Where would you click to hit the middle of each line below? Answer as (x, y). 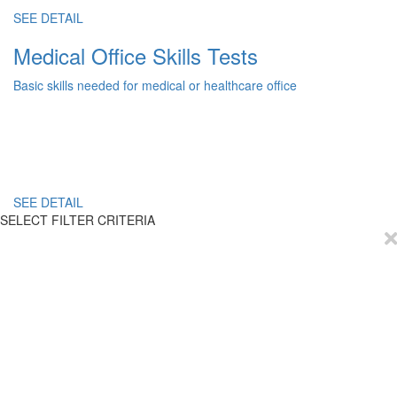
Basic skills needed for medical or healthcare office (155, 85)
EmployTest (58, 284)
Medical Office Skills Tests (136, 55)
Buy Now (42, 308)
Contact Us (48, 370)
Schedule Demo (64, 339)
